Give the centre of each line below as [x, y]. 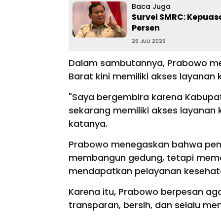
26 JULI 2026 [149, 41]
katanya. [89, 124]
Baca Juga [151, 6]
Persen [146, 28]
